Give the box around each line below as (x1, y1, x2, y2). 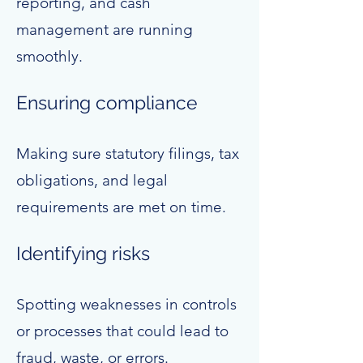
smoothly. (16, 47, 83, 66)
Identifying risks (16, 242, 150, 264)
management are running (16, 20, 193, 39)
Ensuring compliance (16, 92, 198, 113)
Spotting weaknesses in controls (16, 295, 237, 314)
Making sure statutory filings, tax (16, 144, 239, 163)
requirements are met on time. (16, 198, 226, 216)
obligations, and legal (16, 171, 168, 190)
